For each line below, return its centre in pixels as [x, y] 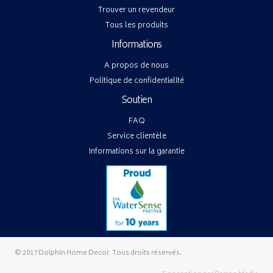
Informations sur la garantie [136, 152]
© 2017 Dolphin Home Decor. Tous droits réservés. [98, 253]
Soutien [136, 101]
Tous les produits [136, 26]
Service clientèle [136, 136]
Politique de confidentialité [136, 81]
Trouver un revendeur [136, 10]
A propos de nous [136, 66]
